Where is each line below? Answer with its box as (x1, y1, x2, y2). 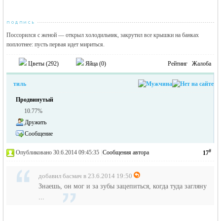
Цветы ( (27, 60, 48, 67)
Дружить (25, 119, 47, 126)
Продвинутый (16, 96, 54, 103)
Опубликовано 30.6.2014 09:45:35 (16, 149, 100, 156)
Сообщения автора (103, 149, 149, 156)
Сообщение (25, 130, 53, 137)
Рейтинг (168, 60, 188, 67)
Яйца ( (84, 60, 102, 67)
